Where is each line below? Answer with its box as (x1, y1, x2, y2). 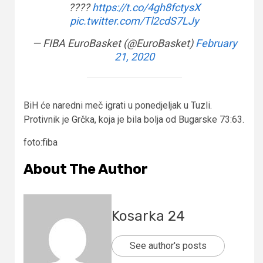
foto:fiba (23, 136, 58, 148)
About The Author (23, 160, 148, 177)
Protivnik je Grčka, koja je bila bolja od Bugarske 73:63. (23, 113, 244, 125)
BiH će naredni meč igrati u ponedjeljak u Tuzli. (23, 99, 212, 111)
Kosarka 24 (112, 207, 185, 224)
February (195, 36, 237, 49)
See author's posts (130, 240, 207, 251)
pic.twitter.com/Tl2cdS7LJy (70, 14, 199, 27)
